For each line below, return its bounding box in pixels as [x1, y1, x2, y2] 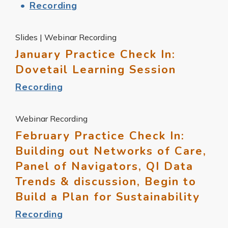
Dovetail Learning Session [15, 62, 176, 77]
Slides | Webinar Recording [15, 32, 117, 42]
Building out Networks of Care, [15, 143, 207, 159]
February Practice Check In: [15, 128, 185, 144]
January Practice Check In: [15, 46, 176, 62]
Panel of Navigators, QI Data [15, 158, 193, 174]
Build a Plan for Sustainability [15, 189, 200, 205]
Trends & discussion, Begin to [15, 174, 196, 189]
